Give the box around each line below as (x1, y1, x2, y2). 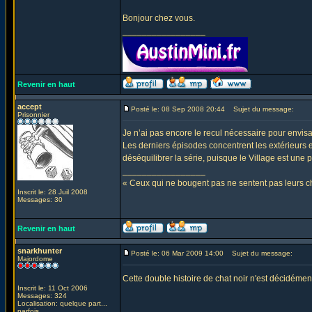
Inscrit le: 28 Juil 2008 (17, 188, 88, 196)
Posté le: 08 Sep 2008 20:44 (131, 105, 225, 113)
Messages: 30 (17, 196, 63, 203)
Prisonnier (17, 111, 49, 118)
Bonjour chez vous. (123, 13, 195, 23)
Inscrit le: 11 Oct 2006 (17, 284, 88, 292)
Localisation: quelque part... (17, 299, 107, 307)
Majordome (17, 255, 53, 263)
